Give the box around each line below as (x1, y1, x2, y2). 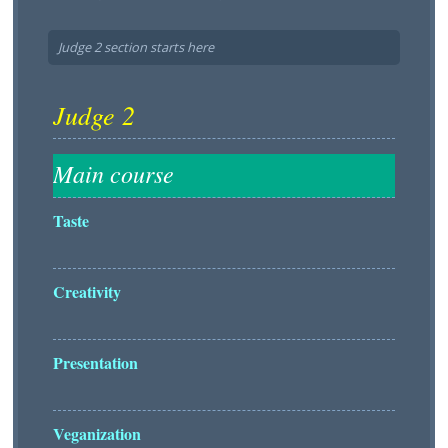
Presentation (53, 351, 138, 374)
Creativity (53, 280, 121, 303)
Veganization (53, 422, 141, 445)
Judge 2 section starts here (58, 38, 214, 56)
